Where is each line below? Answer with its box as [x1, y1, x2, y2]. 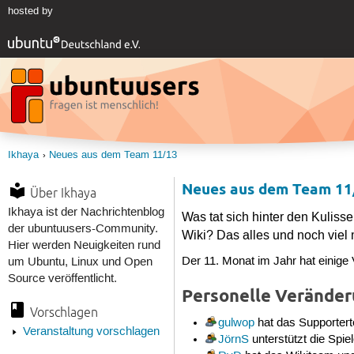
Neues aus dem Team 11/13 [48, 149, 177, 161]
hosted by [7, 5, 53, 18]
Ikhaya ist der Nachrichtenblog [7, 205, 164, 220]
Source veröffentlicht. [7, 271, 117, 286]
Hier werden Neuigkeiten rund [7, 238, 160, 253]
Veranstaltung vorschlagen [22, 325, 160, 340]
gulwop [217, 315, 254, 330]
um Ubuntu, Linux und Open [7, 254, 153, 269]
